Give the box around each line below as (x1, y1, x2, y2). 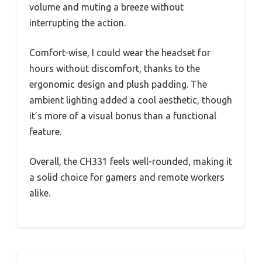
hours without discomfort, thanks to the (29, 63, 200, 74)
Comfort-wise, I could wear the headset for (29, 47, 211, 58)
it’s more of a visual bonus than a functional (29, 111, 216, 121)
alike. (29, 188, 50, 198)
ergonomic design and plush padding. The (29, 79, 207, 89)
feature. (29, 126, 61, 137)
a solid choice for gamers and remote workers (29, 172, 225, 182)
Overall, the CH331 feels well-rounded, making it (29, 156, 232, 167)
